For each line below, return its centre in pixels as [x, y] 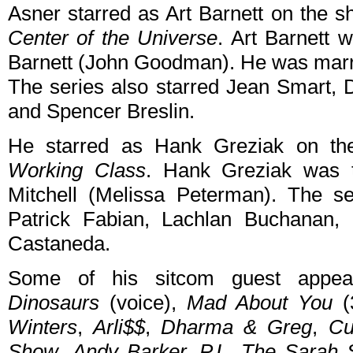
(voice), [143, 303]
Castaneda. [59, 244]
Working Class [77, 171]
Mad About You [260, 303]
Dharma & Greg [237, 327]
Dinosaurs [54, 303]
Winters [43, 327]
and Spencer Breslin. [101, 111]
